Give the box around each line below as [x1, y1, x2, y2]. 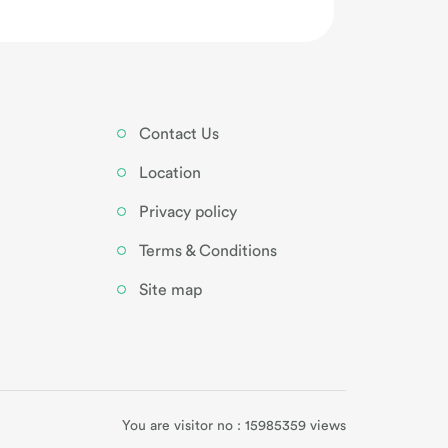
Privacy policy [139, 204, 238, 220]
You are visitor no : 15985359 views [122, 419, 346, 434]
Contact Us [139, 126, 220, 142]
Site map [139, 282, 203, 298]
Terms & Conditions [139, 243, 278, 259]
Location [139, 165, 202, 181]
